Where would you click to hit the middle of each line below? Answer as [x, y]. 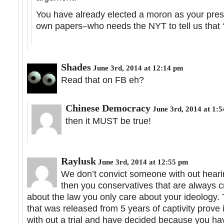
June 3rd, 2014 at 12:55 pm [142, 162]
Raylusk [78, 161]
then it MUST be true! [108, 121]
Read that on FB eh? [102, 80]
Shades [76, 67]
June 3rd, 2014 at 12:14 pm [137, 68]
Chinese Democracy [108, 108]
